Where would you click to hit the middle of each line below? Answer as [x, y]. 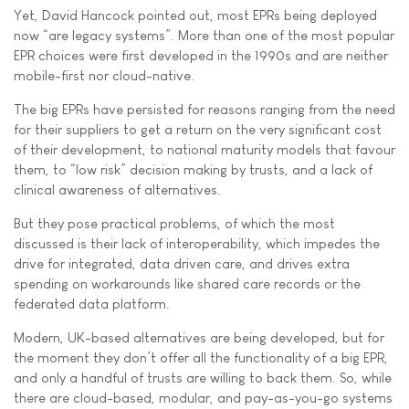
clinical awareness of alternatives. [117, 189]
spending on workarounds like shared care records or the [187, 283]
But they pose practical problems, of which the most [174, 223]
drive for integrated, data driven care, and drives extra [182, 263]
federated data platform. [92, 303]
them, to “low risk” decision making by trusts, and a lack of [193, 169]
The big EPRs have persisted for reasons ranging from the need [204, 109]
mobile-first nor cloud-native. [104, 75]
